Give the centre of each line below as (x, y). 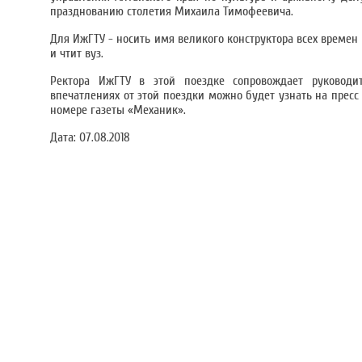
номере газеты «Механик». (120, 110)
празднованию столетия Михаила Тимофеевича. (172, 11)
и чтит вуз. (77, 53)
